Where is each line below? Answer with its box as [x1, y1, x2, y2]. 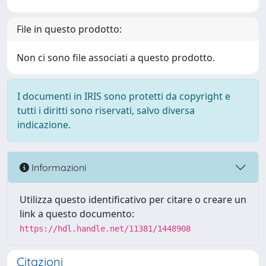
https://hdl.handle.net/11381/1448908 [20, 224, 191, 233]
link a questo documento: [20, 207, 134, 220]
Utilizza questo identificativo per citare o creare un [20, 193, 246, 206]
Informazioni [29, 161, 86, 173]
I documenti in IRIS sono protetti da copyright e [17, 90, 230, 103]
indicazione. [17, 118, 71, 131]
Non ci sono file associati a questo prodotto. [17, 51, 215, 64]
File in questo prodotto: [17, 23, 122, 36]
